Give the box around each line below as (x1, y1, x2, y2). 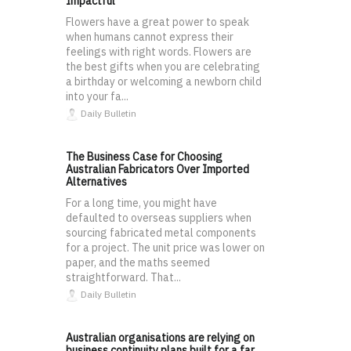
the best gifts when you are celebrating (66, 60, 260, 74)
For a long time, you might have (66, 196, 217, 211)
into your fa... (66, 89, 128, 104)
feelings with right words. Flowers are (66, 45, 251, 60)
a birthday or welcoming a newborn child (66, 74, 262, 89)
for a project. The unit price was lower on (66, 241, 265, 255)
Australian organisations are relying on (66, 331, 255, 346)
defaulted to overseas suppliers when (66, 211, 251, 226)
